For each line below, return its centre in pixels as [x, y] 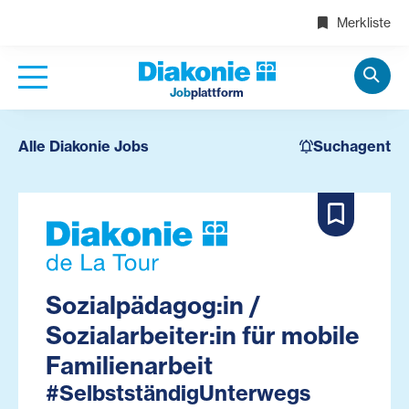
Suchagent [352, 146]
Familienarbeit [129, 366]
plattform [217, 92]
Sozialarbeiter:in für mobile [203, 336]
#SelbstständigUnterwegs [178, 393]
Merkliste [362, 22]
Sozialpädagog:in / [153, 306]
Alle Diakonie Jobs [84, 146]
